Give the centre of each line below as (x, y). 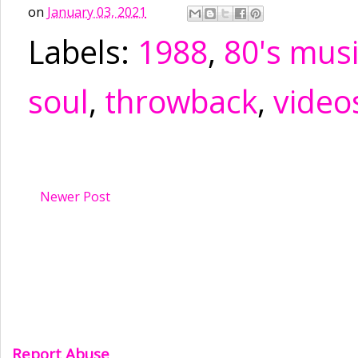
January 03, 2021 (97, 12)
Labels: (83, 52)
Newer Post (75, 196)
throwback (181, 101)
